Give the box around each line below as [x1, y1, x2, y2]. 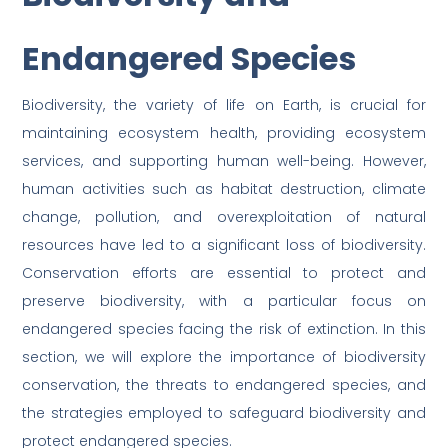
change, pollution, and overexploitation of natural [22, 207, 426, 228]
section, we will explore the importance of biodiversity [22, 347, 426, 368]
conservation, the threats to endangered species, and [22, 375, 426, 396]
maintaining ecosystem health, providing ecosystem [22, 123, 426, 144]
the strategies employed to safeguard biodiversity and [22, 403, 426, 424]
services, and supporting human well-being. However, [22, 151, 426, 172]
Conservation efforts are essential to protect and [22, 263, 426, 284]
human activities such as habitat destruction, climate [22, 179, 426, 200]
